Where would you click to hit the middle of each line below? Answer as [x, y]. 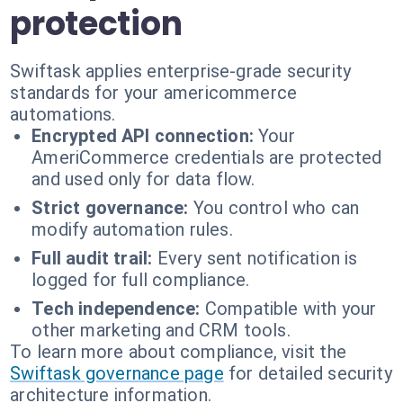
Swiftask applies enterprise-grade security [181, 71]
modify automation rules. [132, 229]
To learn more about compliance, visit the [178, 352]
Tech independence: [116, 309]
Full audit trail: [92, 258]
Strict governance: [110, 208]
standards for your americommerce [154, 93]
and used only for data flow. [143, 179]
